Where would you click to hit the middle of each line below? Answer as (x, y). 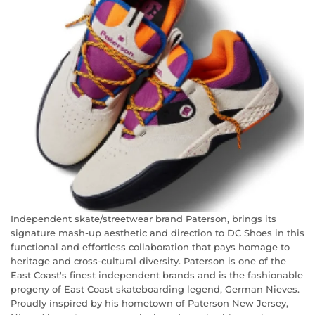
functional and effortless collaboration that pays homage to (150, 246)
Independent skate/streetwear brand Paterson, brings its (143, 218)
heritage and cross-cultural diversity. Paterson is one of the (148, 261)
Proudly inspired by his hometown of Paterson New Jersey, (149, 303)
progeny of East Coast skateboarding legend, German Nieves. (155, 289)
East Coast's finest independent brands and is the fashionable (157, 275)
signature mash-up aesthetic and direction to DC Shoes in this (157, 232)
